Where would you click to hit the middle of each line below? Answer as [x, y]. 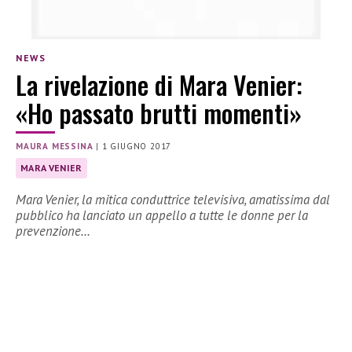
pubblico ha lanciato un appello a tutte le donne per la [162, 216]
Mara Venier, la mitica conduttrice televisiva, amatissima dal [173, 200]
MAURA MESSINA [55, 147]
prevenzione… [53, 231]
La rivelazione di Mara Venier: [159, 85]
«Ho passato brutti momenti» [159, 113]
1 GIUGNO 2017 [137, 147]
